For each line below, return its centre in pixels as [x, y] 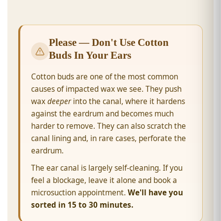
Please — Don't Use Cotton [109, 42]
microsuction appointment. [80, 192]
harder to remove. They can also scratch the [109, 126]
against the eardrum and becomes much [103, 113]
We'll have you [156, 192]
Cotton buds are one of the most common [105, 76]
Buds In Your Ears [90, 55]
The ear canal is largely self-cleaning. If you [107, 168]
